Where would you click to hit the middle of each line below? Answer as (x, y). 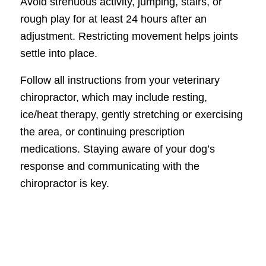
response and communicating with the (110, 166)
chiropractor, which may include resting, (113, 97)
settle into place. (58, 54)
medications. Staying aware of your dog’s (117, 149)
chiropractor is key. (64, 183)
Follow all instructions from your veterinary (120, 80)
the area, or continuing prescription (102, 132)
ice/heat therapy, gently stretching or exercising (131, 114)
